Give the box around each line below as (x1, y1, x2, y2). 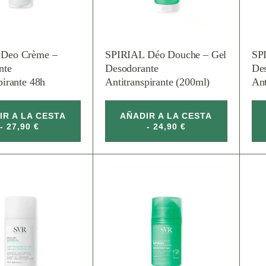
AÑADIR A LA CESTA (120, 110, 213, 121)
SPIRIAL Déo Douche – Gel (105, 48, 227, 61)
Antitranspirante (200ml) (105, 75, 210, 88)
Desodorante (105, 62, 159, 74)
